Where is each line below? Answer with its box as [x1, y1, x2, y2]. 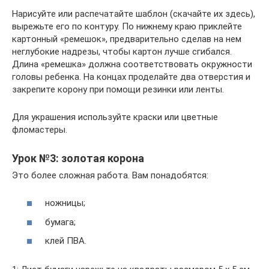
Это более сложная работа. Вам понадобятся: [12, 169, 208, 181]
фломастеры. [12, 124, 67, 135]
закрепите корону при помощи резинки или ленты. [12, 83, 224, 95]
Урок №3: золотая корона [12, 151, 144, 165]
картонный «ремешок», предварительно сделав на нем [12, 33, 241, 44]
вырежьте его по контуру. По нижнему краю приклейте [12, 20, 242, 32]
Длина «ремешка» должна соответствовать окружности [12, 58, 252, 70]
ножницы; [45, 198, 85, 209]
